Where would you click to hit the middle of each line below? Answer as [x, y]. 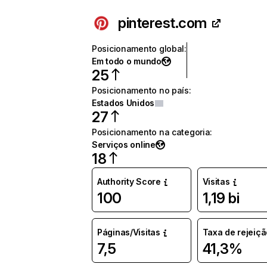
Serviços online [124, 145]
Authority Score [129, 181]
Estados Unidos [123, 103]
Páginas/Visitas [129, 232]
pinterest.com [162, 23]
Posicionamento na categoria [151, 132]
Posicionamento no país [140, 90]
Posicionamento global [138, 49]
